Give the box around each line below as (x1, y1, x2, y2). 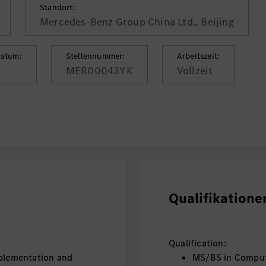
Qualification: (168, 237, 226, 249)
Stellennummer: (65, 50, 125, 62)
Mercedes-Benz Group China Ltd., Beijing (40, 15, 234, 29)
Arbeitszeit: (176, 50, 220, 62)
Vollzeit (176, 64, 213, 78)
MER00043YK (65, 64, 133, 78)
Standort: (40, 2, 75, 13)
